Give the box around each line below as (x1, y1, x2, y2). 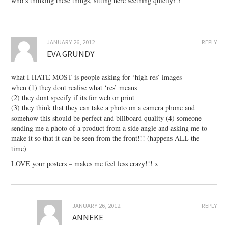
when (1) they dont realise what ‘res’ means (11, 82, 137, 93)
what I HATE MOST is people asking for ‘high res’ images (11, 72, 182, 82)
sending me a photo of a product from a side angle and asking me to (11, 123, 208, 133)
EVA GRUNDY (47, 48, 95, 60)
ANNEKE (72, 212, 104, 223)
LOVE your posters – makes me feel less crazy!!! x (11, 159, 159, 169)
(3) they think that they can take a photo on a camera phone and (11, 103, 195, 113)
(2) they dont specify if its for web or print (11, 93, 135, 103)
